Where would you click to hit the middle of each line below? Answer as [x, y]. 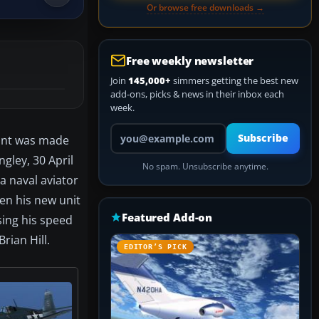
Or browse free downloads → [205, 7]
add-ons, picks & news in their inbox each [197, 94]
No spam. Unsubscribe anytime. [205, 166]
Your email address [150, 129]
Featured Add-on [167, 217]
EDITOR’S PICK [156, 247]
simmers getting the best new [235, 80]
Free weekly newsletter [190, 61]
